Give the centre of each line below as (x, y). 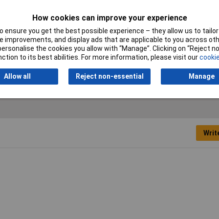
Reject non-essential (109, 77)
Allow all (17, 77)
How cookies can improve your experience (109, 18)
